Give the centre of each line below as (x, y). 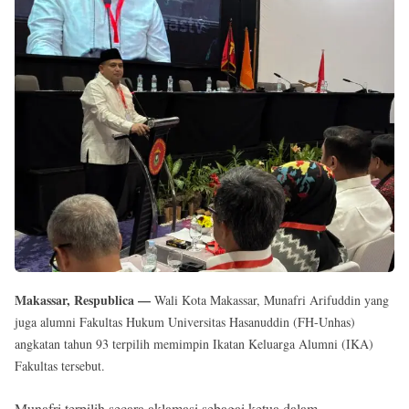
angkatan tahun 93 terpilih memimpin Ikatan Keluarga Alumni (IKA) (194, 343)
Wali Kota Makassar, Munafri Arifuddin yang (272, 299)
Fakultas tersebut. (60, 365)
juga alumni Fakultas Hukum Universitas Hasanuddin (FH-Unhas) (185, 321)
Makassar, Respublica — (84, 299)
